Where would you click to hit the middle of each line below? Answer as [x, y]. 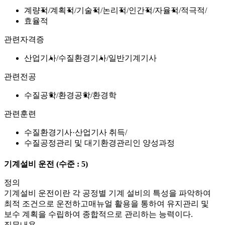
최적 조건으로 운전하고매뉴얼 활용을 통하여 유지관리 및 [106, 204]
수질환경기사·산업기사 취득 [75, 133]
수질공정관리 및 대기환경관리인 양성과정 [99, 143]
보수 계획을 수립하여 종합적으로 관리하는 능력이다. [98, 214]
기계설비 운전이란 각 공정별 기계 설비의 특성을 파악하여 [107, 193]
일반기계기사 [133, 58]
